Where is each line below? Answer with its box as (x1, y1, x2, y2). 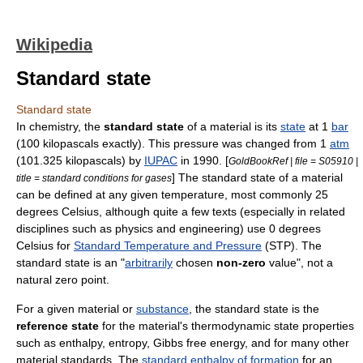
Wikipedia (16, 36, 92, 53)
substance (136, 302, 189, 315)
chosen (173, 256, 216, 269)
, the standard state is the (189, 302, 319, 315)
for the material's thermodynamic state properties (99, 319, 354, 332)
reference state (16, 319, 99, 332)
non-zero (216, 256, 266, 269)
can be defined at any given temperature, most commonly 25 (16, 188, 328, 201)
